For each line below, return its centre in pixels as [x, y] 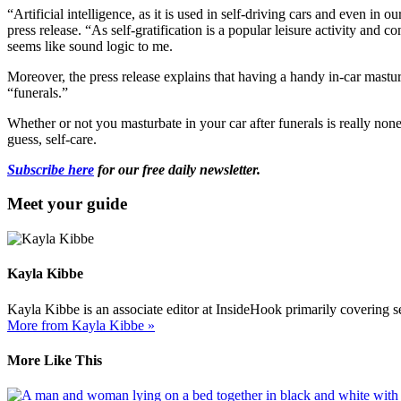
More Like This [55, 360]
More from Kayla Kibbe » [81, 325]
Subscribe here [51, 169]
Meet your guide [67, 204]
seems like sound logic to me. [90, 46]
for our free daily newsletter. [177, 169]
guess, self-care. [52, 139]
